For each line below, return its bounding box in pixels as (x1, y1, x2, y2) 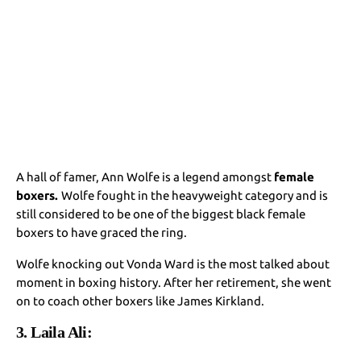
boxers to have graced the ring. (16, 225, 188, 239)
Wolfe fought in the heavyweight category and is (61, 188, 329, 202)
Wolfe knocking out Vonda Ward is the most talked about (16, 256, 330, 271)
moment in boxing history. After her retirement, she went (16, 275, 332, 289)
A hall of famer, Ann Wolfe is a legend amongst (16, 169, 275, 184)
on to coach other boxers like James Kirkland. (16, 293, 265, 308)
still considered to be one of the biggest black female (16, 206, 306, 221)
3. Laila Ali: (16, 322, 96, 341)
